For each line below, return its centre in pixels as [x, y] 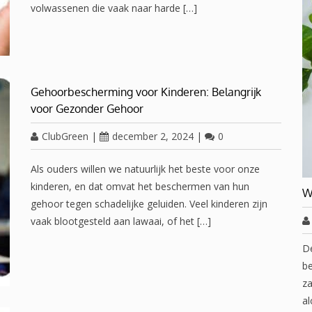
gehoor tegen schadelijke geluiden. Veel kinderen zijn [149, 204]
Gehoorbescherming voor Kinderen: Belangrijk [146, 92]
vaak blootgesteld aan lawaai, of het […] [121, 221]
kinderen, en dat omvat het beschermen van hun [140, 186]
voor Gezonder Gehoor [87, 109]
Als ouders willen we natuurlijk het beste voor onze [145, 169]
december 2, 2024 [153, 136]
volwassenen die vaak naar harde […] [114, 8]
